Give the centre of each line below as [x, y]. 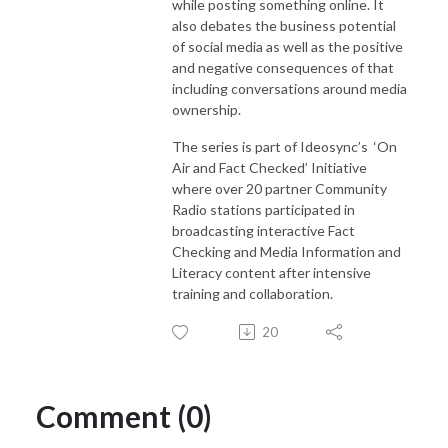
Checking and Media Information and [286, 251]
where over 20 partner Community [279, 188]
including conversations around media [289, 88]
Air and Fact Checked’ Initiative [269, 167]
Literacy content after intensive [271, 272]
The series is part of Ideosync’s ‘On [284, 146]
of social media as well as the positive [287, 46]
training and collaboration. [254, 293]
